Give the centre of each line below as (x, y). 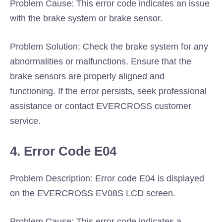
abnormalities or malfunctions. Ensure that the (101, 61)
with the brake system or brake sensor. (86, 18)
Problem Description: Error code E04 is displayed (107, 178)
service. (25, 121)
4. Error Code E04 (63, 151)
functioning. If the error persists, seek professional (108, 91)
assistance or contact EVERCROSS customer (101, 106)
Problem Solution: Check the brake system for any (109, 47)
